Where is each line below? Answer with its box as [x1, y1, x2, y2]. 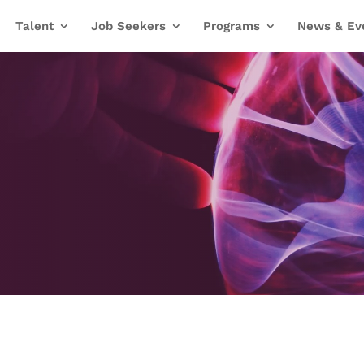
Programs [203, 19, 260, 33]
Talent [15, 19, 54, 33]
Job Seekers [91, 19, 166, 33]
